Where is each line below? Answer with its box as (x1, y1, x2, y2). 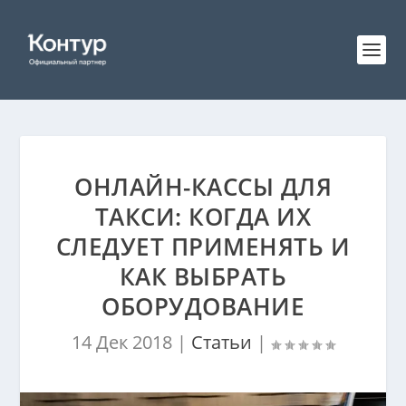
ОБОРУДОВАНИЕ (101, 290, 304, 323)
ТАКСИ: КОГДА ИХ (94, 200, 312, 233)
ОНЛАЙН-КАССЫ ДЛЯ (74, 170, 332, 203)
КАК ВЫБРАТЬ (119, 260, 287, 293)
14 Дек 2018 (72, 330, 172, 354)
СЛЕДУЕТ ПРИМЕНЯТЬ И (55, 230, 351, 263)
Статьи (191, 330, 252, 354)
